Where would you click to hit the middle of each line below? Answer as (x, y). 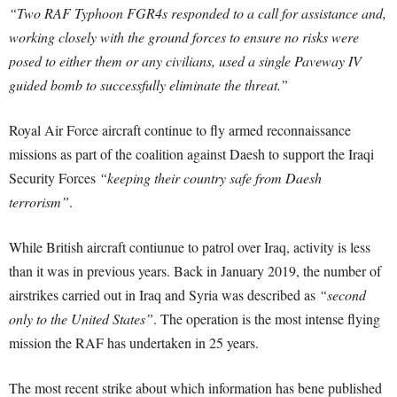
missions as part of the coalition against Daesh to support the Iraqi (191, 154)
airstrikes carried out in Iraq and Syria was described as (164, 295)
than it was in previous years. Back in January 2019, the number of (195, 271)
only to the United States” (81, 319)
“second (343, 295)
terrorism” (39, 202)
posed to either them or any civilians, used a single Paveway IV (185, 61)
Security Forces (54, 178)
